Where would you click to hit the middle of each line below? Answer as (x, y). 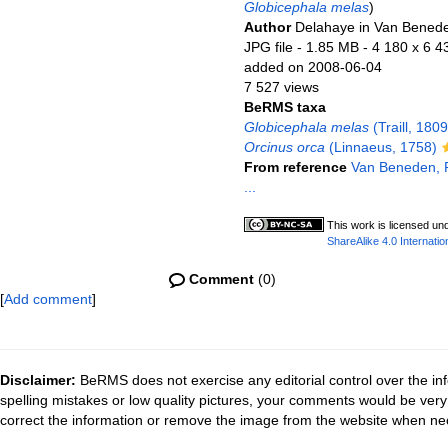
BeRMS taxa (284, 107)
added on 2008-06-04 (312, 67)
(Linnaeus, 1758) (380, 147)
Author (269, 27)
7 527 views (281, 87)
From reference (297, 167)
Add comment (48, 299)
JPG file (268, 47)
